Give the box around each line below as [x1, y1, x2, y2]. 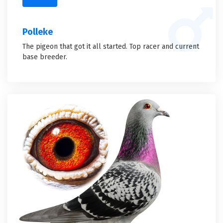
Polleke [22, 26, 53, 37]
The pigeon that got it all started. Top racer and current [22, 42, 199, 51]
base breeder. [22, 52, 67, 61]
